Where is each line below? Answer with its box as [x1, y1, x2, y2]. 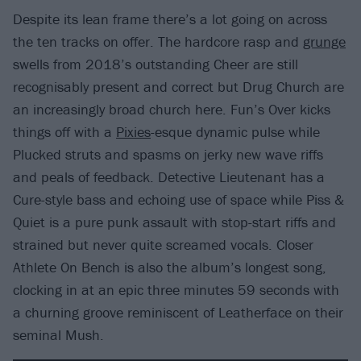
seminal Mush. [13, 325, 104, 344]
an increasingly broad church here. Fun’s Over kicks [13, 99, 330, 118]
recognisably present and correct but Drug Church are [13, 77, 344, 96]
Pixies [116, 122, 151, 141]
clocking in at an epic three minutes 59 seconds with [13, 280, 339, 299]
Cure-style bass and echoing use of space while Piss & [13, 189, 344, 209]
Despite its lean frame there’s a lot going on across [13, 9, 327, 28]
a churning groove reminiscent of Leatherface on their [13, 302, 343, 322]
